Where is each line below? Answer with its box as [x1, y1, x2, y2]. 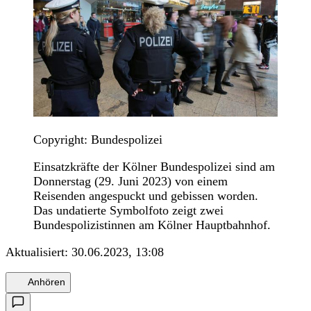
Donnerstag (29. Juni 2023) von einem [33, 174, 228, 188]
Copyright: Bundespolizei [33, 132, 162, 146]
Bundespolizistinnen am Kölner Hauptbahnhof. [33, 217, 271, 232]
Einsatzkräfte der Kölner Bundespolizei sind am [33, 159, 275, 174]
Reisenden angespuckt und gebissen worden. [33, 188, 258, 203]
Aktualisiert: [6, 244, 72, 259]
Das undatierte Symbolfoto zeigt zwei [33, 203, 224, 217]
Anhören [28, 276, 65, 288]
